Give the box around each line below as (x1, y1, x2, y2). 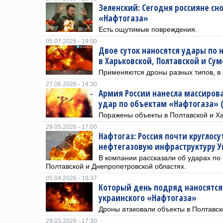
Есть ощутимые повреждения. (99, 25, 197, 33)
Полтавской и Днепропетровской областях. (46, 162, 186, 170)
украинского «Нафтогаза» (99, 192, 197, 204)
